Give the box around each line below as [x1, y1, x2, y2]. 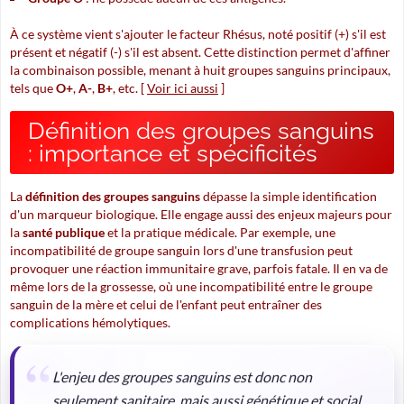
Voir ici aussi [147, 80, 218, 96]
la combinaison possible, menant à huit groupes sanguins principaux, [10, 62, 390, 78]
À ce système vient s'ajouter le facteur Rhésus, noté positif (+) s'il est [10, 26, 386, 41]
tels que [10, 80, 56, 96]
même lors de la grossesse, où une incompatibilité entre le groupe [10, 279, 372, 294]
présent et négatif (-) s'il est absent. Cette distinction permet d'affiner [10, 44, 390, 60]
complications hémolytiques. [10, 315, 170, 330]
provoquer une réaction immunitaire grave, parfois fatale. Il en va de [10, 261, 388, 276]
